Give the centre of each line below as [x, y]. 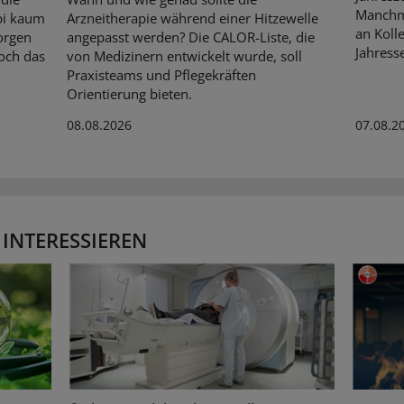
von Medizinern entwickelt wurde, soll [184, 55]
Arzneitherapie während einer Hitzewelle [192, 18]
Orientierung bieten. [129, 93]
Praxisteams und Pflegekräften [161, 74]
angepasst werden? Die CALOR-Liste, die [190, 37]
